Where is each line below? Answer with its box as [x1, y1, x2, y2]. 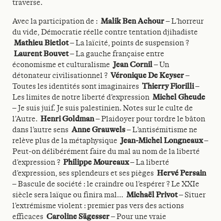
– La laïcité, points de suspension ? [69, 38, 189, 47]
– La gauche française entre [69, 49, 164, 58]
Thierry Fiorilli [142, 82, 194, 91]
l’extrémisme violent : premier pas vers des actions [12, 201, 184, 210]
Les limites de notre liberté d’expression [12, 93, 152, 102]
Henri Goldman [40, 114, 94, 123]
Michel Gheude [152, 93, 205, 102]
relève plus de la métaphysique [12, 136, 120, 145]
